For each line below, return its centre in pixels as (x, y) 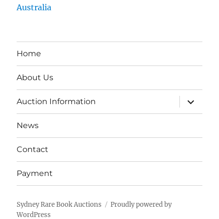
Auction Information (56, 102)
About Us (35, 78)
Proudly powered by (141, 204)
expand (195, 99)
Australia (34, 7)
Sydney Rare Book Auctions (59, 204)
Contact (33, 150)
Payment (35, 174)
